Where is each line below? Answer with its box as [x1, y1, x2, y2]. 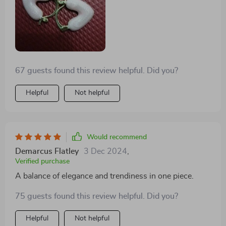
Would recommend [87, 134, 147, 141]
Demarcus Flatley [15, 147, 79, 156]
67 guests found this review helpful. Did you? [15, 67, 178, 75]
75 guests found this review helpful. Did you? [15, 192, 178, 201]
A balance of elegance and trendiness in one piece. [15, 172, 194, 181]
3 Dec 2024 [84, 147, 127, 156]
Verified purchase [15, 158, 70, 165]
